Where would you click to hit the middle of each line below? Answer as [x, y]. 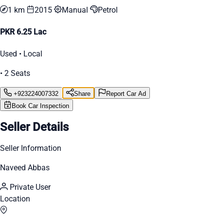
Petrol [108, 10]
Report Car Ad [126, 94]
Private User [29, 187]
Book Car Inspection [40, 106]
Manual [76, 10]
